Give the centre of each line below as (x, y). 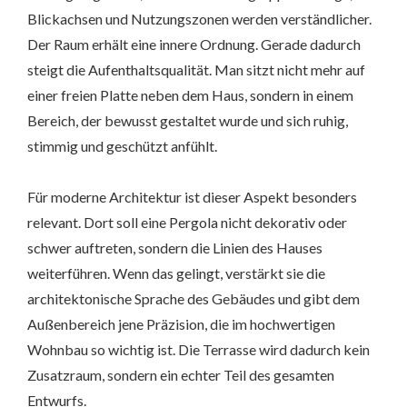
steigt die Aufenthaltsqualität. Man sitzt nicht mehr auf (196, 70)
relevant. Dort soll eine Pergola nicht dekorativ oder (187, 223)
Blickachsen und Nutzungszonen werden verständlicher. (199, 19)
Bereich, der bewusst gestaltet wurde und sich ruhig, (188, 121)
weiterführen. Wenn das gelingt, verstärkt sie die (176, 273)
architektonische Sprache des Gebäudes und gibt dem (194, 299)
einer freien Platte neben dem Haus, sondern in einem (190, 95)
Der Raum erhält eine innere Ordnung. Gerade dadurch (194, 45)
